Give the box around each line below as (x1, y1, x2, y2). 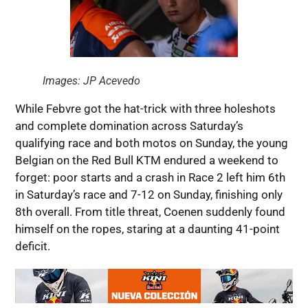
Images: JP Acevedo (42, 74, 140, 87)
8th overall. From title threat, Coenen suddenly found (14, 204, 285, 219)
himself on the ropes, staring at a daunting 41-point (14, 221, 280, 236)
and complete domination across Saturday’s (14, 118, 243, 133)
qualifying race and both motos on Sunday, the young (14, 135, 288, 150)
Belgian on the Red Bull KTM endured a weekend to (14, 153, 278, 167)
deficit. (14, 239, 50, 253)
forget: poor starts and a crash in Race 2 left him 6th (14, 170, 285, 184)
